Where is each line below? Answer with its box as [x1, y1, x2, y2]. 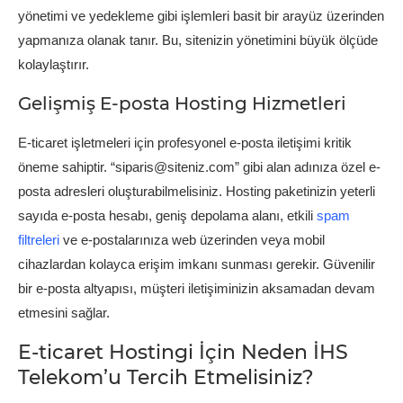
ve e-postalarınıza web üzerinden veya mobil [59, 231, 325, 247]
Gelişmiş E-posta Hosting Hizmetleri [18, 92, 346, 114]
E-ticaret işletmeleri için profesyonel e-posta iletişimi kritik [18, 134, 352, 150]
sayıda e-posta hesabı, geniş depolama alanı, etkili [18, 207, 317, 223]
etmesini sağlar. [18, 304, 110, 320]
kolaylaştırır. [18, 56, 89, 72]
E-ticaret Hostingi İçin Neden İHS [18, 339, 348, 364]
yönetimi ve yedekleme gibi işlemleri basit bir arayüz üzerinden [18, 7, 384, 23]
